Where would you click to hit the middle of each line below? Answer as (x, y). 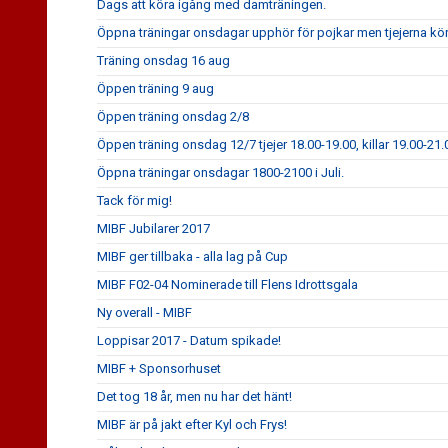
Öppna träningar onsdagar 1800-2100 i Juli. (220, 172)
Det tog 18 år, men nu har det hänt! (194, 396)
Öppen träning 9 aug (155, 88)
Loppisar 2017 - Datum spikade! (189, 340)
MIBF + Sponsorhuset (159, 368)
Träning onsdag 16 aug (163, 60)
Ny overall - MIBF (144, 312)
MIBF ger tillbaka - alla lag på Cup (192, 256)
